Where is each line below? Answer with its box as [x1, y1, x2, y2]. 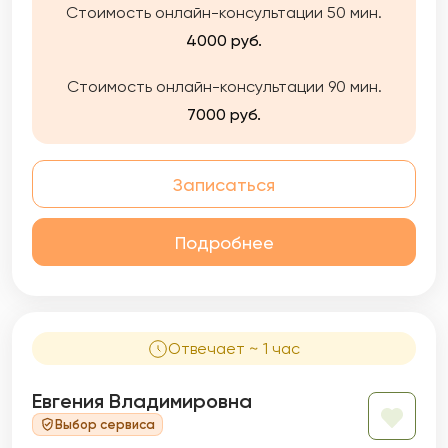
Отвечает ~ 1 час [168, 339, 300, 358]
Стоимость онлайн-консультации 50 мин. [66, 3, 382, 22]
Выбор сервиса [55, 416, 155, 432]
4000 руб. [186, 31, 262, 50]
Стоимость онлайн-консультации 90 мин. [66, 77, 382, 96]
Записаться [173, 173, 275, 195]
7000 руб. [187, 105, 261, 124]
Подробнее [174, 231, 274, 253]
